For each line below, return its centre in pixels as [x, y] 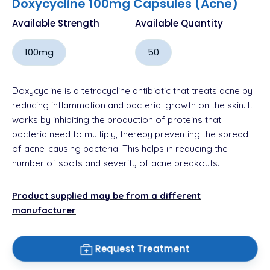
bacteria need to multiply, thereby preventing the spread [130, 134]
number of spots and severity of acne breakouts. [117, 163]
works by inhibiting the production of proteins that [117, 120]
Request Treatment [141, 249]
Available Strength [56, 24]
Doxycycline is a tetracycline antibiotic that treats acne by [132, 91]
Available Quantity [179, 24]
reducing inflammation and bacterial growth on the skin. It [132, 105]
